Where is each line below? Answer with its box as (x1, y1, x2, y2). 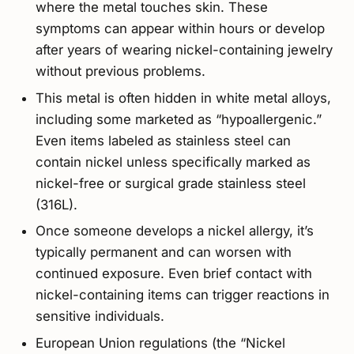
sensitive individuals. (35, 308, 164, 325)
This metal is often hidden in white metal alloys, (35, 89, 331, 106)
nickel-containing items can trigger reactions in (35, 287, 330, 303)
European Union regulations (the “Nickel (35, 334, 285, 351)
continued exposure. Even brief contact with (35, 265, 312, 282)
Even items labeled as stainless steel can (35, 132, 291, 149)
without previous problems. (35, 63, 205, 80)
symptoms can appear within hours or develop (35, 21, 325, 37)
